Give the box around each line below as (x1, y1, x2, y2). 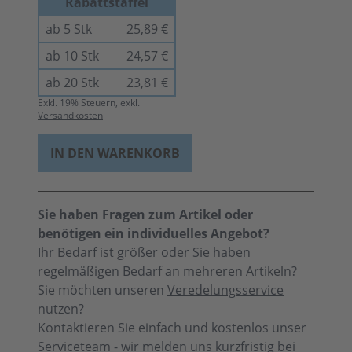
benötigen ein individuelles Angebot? (38, 225, 269, 242)
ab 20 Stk (46, 74, 99, 91)
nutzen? (38, 300, 84, 317)
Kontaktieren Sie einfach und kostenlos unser (38, 319, 306, 336)
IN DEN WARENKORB (50, 145, 180, 162)
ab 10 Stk (46, 47, 99, 64)
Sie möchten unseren (38, 281, 167, 299)
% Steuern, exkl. (71, 96, 140, 109)
